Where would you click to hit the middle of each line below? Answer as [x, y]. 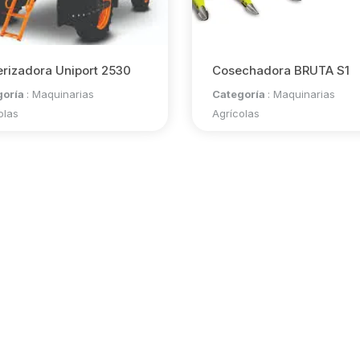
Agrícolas [235, 113]
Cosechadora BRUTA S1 [280, 70]
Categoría [239, 94]
